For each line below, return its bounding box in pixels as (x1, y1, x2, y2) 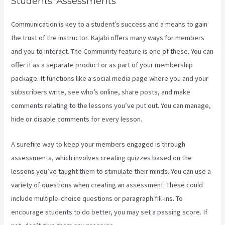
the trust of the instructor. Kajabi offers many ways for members (11, 33, 205, 42)
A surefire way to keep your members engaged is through (11, 140, 186, 149)
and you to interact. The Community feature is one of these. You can (11, 46, 214, 56)
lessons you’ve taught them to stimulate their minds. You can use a (11, 167, 211, 176)
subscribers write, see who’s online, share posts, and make (11, 87, 191, 96)
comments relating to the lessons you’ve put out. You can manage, (11, 100, 211, 110)
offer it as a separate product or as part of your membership (11, 60, 193, 69)
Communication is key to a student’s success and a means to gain (11, 19, 208, 29)
